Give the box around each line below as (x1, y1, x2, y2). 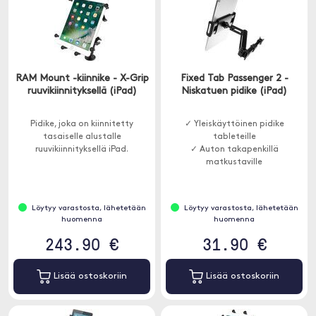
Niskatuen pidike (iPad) (181, 86, 287, 97)
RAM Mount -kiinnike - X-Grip (15, 73, 149, 84)
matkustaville (206, 158, 262, 166)
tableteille (212, 133, 256, 141)
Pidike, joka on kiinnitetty (30, 120, 133, 128)
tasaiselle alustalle (42, 133, 121, 141)
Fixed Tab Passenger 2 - (180, 73, 288, 84)
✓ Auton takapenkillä (190, 145, 279, 154)
